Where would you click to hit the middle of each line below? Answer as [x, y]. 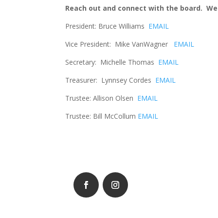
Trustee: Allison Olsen [101, 98]
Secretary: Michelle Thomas [112, 62]
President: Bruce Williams [107, 26]
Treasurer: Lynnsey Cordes [110, 80]
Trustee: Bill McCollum [102, 116]
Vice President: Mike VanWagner [120, 44]
